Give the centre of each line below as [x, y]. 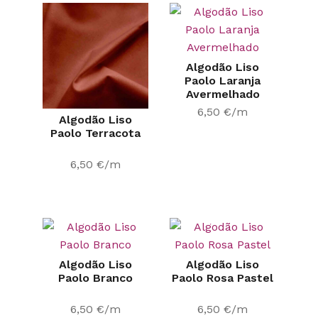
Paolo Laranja [223, 80]
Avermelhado [223, 94]
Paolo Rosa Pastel [223, 278]
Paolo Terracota [95, 133]
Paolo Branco [95, 278]
